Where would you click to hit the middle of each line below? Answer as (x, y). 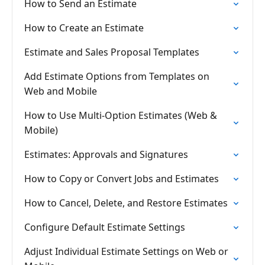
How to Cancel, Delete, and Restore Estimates (126, 203)
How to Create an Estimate (84, 28)
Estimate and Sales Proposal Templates (112, 52)
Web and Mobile (61, 91)
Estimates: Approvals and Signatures (106, 154)
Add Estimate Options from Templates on (117, 76)
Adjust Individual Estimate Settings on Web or (126, 251)
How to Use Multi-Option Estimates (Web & (121, 115)
